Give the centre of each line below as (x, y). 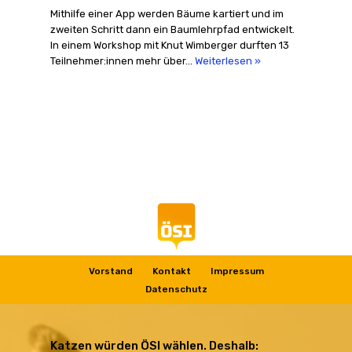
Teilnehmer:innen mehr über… (123, 60)
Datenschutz (176, 289)
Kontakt (171, 271)
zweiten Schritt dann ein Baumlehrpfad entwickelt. (172, 29)
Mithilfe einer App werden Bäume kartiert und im (167, 13)
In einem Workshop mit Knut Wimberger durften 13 (170, 45)
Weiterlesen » (228, 60)
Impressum (237, 271)
